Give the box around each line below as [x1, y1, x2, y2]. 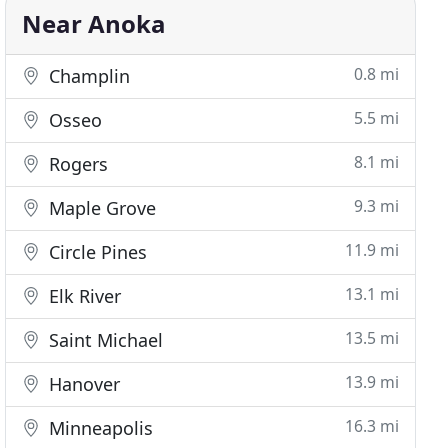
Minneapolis [44, 416, 154, 440]
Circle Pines [44, 240, 148, 264]
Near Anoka [22, 7, 167, 40]
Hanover [44, 372, 121, 396]
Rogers [44, 152, 109, 176]
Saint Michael [44, 328, 164, 352]
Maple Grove [44, 196, 157, 220]
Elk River [44, 284, 122, 308]
